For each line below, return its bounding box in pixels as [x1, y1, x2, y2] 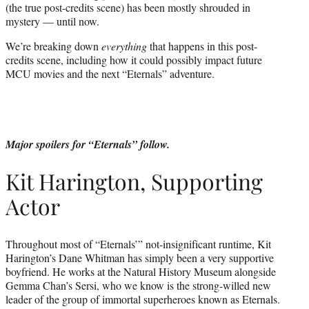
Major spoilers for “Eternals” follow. [6, 136, 170, 152]
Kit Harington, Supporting [6, 166, 263, 197]
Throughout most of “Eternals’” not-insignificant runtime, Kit [6, 236, 271, 251]
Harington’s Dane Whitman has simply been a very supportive [6, 250, 274, 265]
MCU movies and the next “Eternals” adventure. [6, 66, 215, 81]
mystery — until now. [6, 13, 99, 28]
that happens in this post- [147, 38, 257, 53]
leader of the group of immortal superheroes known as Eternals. [6, 291, 280, 306]
